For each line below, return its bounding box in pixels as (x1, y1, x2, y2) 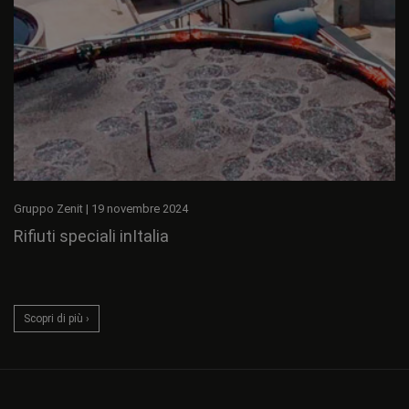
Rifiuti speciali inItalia (14, 226, 169, 246)
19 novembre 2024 (91, 202, 188, 216)
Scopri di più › (24, 312, 89, 326)
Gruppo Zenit (14, 202, 86, 216)
